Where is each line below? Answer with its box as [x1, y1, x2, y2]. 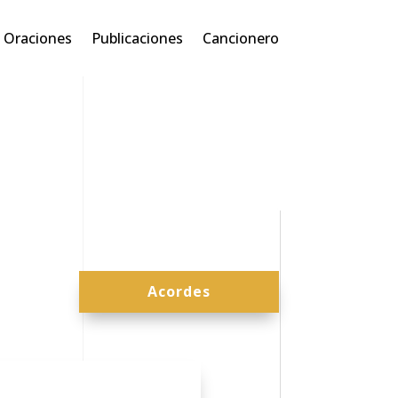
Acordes [147, 282, 211, 302]
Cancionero [202, 28, 279, 48]
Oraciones [3, 28, 72, 48]
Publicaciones [91, 28, 183, 48]
